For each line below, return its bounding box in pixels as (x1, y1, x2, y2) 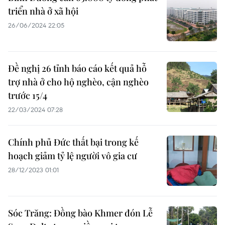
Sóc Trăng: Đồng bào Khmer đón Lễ (8, 207, 153, 219)
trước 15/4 (8, 89, 47, 101)
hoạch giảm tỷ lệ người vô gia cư (8, 150, 137, 162)
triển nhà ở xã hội (8, 5, 78, 17)
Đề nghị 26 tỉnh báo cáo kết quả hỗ (8, 62, 147, 74)
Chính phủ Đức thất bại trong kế (8, 136, 139, 148)
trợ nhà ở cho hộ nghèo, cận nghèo (8, 76, 149, 88)
